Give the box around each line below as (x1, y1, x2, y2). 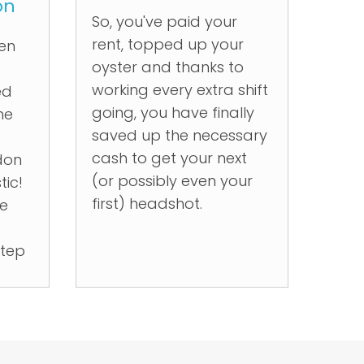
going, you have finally (91, 102, 254, 123)
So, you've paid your (91, 11, 237, 32)
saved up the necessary (91, 125, 267, 145)
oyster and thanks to (91, 57, 244, 77)
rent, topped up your (91, 34, 244, 54)
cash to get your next (91, 148, 247, 168)
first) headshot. (91, 193, 202, 214)
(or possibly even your (91, 171, 253, 191)
